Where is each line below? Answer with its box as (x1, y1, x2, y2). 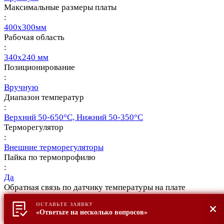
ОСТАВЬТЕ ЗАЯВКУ (36, 201, 93, 207)
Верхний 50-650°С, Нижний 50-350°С (4, 112, 143, 122)
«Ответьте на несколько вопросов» (36, 208, 147, 216)
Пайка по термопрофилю (4, 152, 95, 162)
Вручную (4, 82, 38, 92)
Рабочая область (4, 32, 64, 42)
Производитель (4, 212, 60, 222)
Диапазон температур (4, 92, 84, 102)
